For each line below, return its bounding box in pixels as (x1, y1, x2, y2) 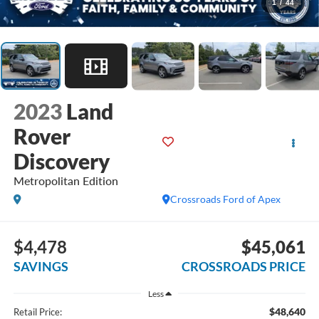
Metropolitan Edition (13, 173, 118, 187)
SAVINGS (13, 258, 68, 275)
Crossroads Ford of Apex (170, 192, 281, 205)
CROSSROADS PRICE (182, 258, 306, 275)
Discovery (13, 147, 110, 174)
